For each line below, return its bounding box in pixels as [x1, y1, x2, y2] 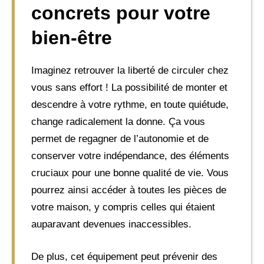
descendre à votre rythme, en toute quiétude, [31, 99, 229, 110]
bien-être [31, 27, 112, 48]
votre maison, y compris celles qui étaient [31, 202, 215, 213]
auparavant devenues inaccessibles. [31, 219, 192, 230]
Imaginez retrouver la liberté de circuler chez [31, 65, 229, 76]
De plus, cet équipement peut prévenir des [31, 250, 217, 262]
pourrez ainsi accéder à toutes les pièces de [31, 184, 226, 196]
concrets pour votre [31, 2, 210, 24]
